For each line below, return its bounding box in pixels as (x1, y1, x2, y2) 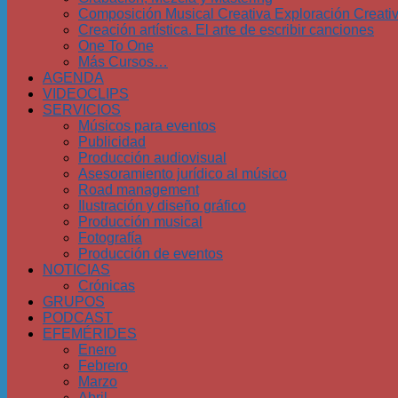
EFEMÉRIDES (43, 326, 137, 341)
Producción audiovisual (78, 150, 227, 165)
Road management (78, 182, 199, 197)
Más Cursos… (78, 54, 168, 69)
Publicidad (78, 134, 146, 149)
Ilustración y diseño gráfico (78, 198, 246, 213)
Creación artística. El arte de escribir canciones (78, 22, 374, 37)
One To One (78, 38, 154, 53)
